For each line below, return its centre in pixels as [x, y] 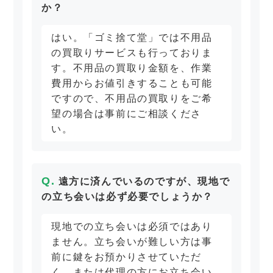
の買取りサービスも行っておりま [132, 53]
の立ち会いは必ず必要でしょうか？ [128, 197]
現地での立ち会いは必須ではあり [132, 227]
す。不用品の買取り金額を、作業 [132, 68]
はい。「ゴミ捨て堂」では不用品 [132, 38]
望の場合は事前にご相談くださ [126, 114]
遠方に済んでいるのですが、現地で [144, 182]
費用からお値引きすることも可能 [132, 83]
